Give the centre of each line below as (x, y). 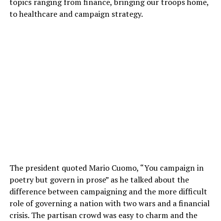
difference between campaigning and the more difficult (108, 191)
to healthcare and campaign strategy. (76, 14)
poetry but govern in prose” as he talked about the (99, 180)
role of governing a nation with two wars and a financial (109, 203)
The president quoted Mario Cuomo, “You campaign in (106, 168)
